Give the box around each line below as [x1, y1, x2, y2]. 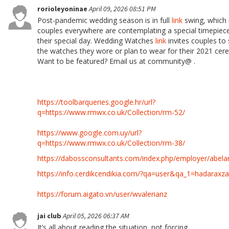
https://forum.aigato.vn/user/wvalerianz [37, 189, 167, 199]
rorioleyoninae [37, 4, 89, 13]
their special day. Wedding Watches [37, 36, 155, 45]
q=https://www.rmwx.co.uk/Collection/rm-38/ [37, 138, 185, 148]
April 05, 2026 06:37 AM [63, 211, 129, 220]
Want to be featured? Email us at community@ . [37, 56, 195, 66]
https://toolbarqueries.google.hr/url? [37, 97, 155, 107]
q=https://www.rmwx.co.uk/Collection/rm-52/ [37, 107, 185, 117]
